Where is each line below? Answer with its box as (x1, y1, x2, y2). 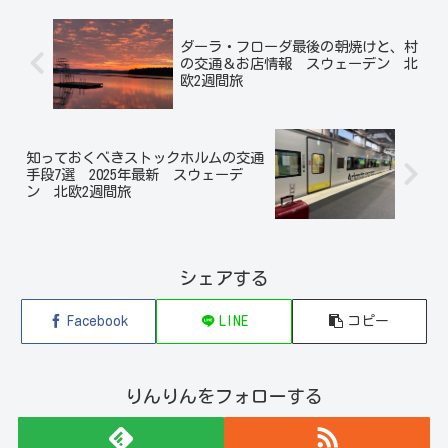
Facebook (67, 313, 129, 328)
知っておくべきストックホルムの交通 (26, 149, 264, 165)
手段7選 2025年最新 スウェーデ (26, 166, 243, 182)
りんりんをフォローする (125, 386, 323, 405)
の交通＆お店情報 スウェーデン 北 (179, 56, 418, 72)
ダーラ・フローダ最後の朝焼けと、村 (179, 39, 418, 55)
